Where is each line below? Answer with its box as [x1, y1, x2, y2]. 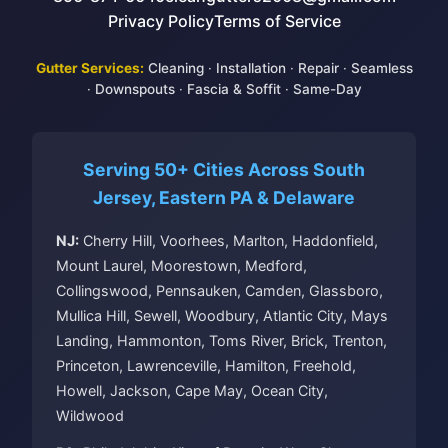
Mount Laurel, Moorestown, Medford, [56, 257, 307, 274]
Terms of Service [213, 11, 341, 31]
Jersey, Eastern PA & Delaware [93, 187, 355, 208]
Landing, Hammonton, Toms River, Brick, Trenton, [56, 332, 387, 349]
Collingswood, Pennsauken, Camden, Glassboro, [56, 282, 383, 299]
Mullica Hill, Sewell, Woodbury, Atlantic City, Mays [56, 307, 388, 324]
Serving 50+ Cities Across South [83, 159, 365, 180]
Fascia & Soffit [186, 81, 281, 97]
